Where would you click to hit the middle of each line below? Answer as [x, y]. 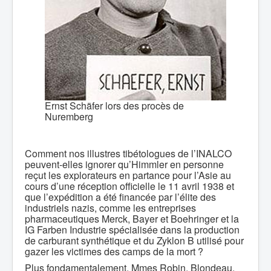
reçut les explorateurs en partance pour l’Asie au [128, 175]
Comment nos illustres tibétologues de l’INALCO [128, 153]
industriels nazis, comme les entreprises [110, 208]
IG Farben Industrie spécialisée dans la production [132, 230]
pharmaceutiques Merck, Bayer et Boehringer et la [132, 219]
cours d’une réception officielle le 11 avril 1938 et [129, 186]
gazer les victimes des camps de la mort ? [114, 251]
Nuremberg [69, 116]
